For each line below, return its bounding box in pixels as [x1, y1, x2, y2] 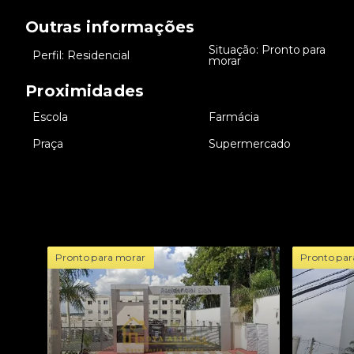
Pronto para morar [55, 251, 146, 263]
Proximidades [25, 81, 145, 100]
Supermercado [209, 137, 292, 151]
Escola [32, 110, 69, 124]
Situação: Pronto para [209, 43, 326, 57]
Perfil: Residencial [32, 48, 130, 62]
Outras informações [25, 17, 195, 36]
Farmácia [209, 110, 260, 124]
